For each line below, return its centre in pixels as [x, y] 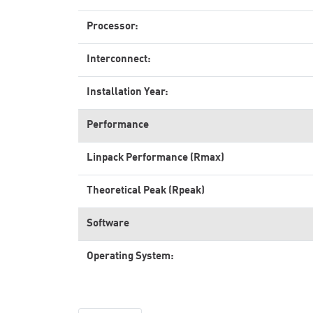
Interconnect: [119, 60]
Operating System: [130, 257]
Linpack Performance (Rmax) [155, 158]
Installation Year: [128, 93]
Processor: [112, 27]
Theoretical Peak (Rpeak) [146, 191]
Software [108, 224]
